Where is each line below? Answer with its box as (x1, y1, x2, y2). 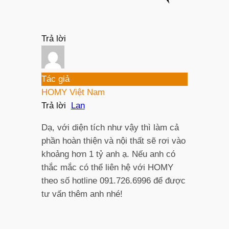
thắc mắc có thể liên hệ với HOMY (41, 162, 173, 172)
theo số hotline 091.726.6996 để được (41, 175, 186, 186)
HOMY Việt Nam (41, 87, 105, 97)
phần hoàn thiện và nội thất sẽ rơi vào (41, 135, 186, 146)
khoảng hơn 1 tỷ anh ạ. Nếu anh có (41, 149, 175, 159)
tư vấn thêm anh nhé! (41, 189, 123, 199)
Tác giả (41, 74, 70, 84)
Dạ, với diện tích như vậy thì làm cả (41, 122, 179, 132)
